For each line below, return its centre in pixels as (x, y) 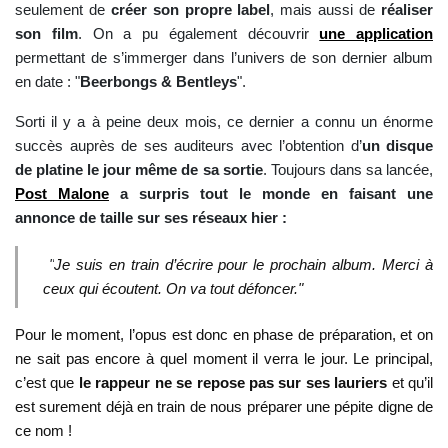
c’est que (47, 383)
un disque (397, 146)
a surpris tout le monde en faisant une (271, 194)
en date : (45, 82)
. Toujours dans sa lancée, (348, 170)
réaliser (404, 10)
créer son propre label (187, 10)
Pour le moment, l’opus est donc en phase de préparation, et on (224, 335)
